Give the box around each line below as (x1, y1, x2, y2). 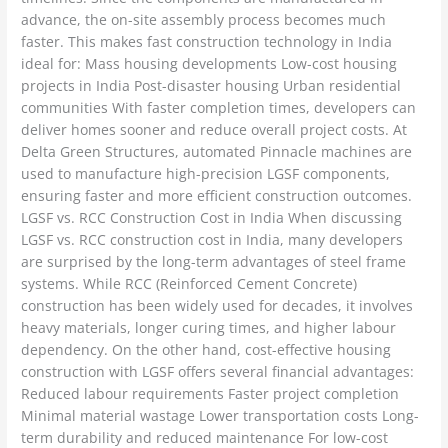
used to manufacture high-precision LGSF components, (21, 164, 391, 184)
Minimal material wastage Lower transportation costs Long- (21, 406, 420, 426)
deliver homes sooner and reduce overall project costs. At (21, 120, 408, 140)
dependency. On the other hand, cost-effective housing (21, 340, 392, 360)
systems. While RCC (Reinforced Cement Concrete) (21, 274, 358, 294)
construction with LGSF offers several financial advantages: (21, 362, 415, 382)
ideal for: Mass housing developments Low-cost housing (21, 54, 398, 74)
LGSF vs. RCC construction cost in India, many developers (21, 230, 404, 250)
